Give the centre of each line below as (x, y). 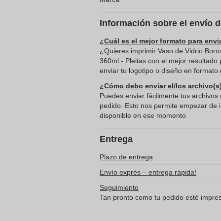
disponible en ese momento (143, 115)
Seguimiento (119, 187)
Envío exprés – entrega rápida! (148, 172)
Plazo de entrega (126, 157)
